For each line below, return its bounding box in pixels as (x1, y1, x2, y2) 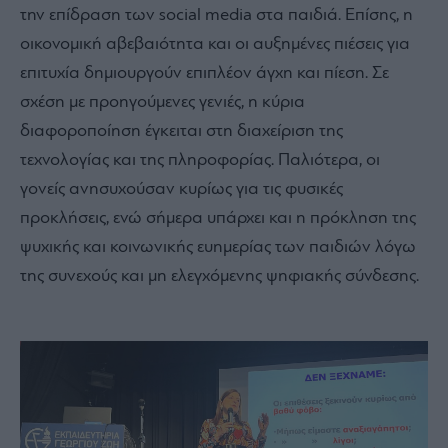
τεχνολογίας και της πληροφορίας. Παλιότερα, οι (20, 150, 380, 170)
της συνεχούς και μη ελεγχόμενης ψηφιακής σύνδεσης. (20, 266, 419, 286)
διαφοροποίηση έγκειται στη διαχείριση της (20, 121, 343, 141)
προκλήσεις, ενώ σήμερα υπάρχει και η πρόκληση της (20, 208, 416, 228)
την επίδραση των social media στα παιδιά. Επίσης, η (20, 5, 413, 25)
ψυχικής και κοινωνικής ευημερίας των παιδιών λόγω (20, 237, 416, 257)
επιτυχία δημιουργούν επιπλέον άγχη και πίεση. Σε (20, 63, 389, 83)
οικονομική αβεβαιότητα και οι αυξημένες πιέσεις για (20, 34, 410, 54)
